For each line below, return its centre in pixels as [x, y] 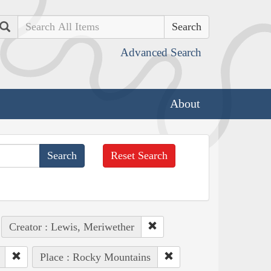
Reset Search [139, 155]
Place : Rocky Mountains [95, 257]
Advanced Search [161, 52]
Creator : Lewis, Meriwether [71, 227]
